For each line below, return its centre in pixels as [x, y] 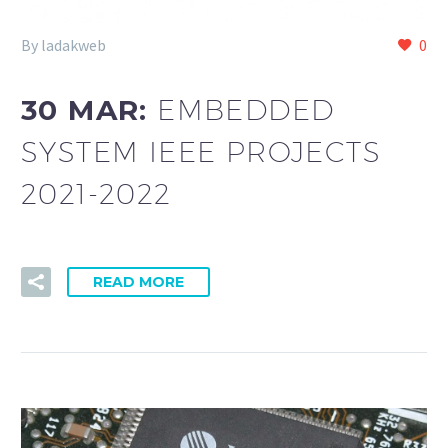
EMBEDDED [246, 110]
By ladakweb [63, 44]
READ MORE [138, 282]
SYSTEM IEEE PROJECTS [201, 152]
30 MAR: [89, 110]
